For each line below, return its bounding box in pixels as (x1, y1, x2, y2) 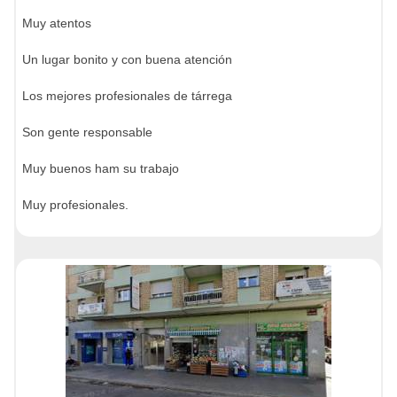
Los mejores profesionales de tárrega (22, 89, 232, 103)
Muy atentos (22, 16, 91, 30)
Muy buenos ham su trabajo (22, 161, 179, 175)
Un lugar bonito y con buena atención (22, 52, 232, 66)
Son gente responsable (22, 125, 152, 139)
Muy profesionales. (22, 198, 128, 212)
